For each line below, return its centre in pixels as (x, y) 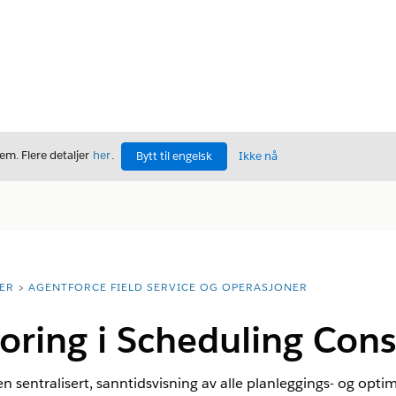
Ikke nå (258, 156)
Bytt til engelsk (174, 156)
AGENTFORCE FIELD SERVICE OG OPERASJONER (168, 287)
